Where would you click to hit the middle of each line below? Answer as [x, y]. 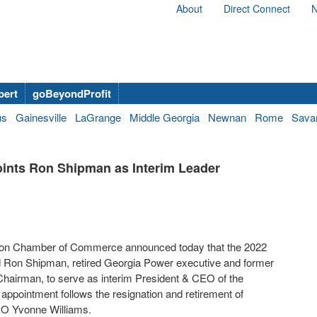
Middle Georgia [165, 117]
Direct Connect [257, 8]
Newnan [227, 117]
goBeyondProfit [72, 93]
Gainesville [41, 117]
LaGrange [98, 117]
